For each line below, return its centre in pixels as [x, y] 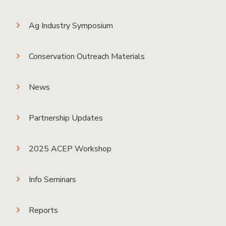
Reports [43, 210]
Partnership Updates [66, 118]
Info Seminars [52, 179]
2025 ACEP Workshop [70, 149]
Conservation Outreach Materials [87, 56]
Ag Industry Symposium [71, 25]
